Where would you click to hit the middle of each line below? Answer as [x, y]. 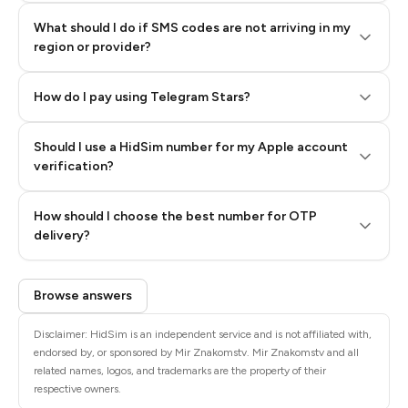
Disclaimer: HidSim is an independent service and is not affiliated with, [203, 334]
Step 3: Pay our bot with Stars [128, 155]
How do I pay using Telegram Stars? [142, 97]
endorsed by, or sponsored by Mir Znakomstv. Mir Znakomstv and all [196, 352]
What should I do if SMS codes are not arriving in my [192, 28]
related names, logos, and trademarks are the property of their [180, 371]
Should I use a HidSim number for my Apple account [191, 147]
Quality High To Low [202, 194]
